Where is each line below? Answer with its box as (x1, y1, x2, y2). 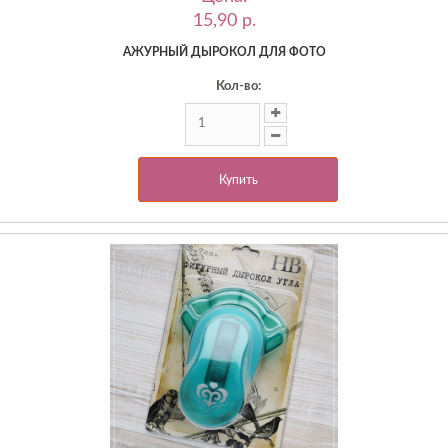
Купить (218, 173, 258, 186)
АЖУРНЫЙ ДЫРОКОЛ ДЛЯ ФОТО (122, 45, 326, 58)
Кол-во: (215, 79, 261, 93)
